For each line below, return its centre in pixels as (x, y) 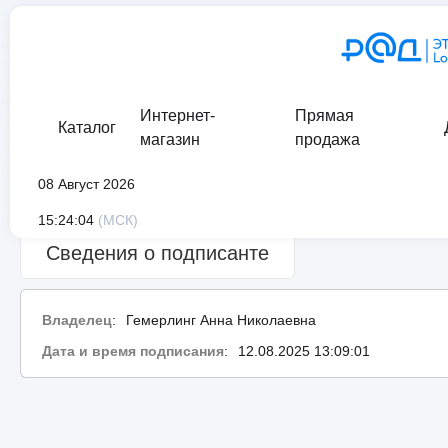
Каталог (87, 127)
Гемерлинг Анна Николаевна (220, 319)
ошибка (256, 200)
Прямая (325, 115)
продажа (328, 139)
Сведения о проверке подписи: (124, 200)
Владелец (76, 319)
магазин (170, 139)
